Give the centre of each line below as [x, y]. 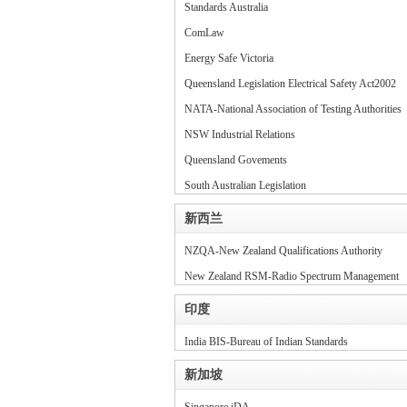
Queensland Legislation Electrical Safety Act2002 [290, 84]
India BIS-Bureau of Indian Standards [266, 342]
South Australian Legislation [245, 185]
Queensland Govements [236, 160]
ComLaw [204, 33]
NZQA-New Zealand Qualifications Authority [283, 251]
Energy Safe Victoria [229, 58]
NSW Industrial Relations [240, 134]
